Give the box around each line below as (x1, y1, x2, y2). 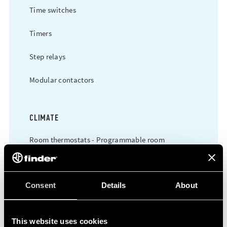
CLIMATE (29, 112, 59, 123)
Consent (25, 180, 56, 190)
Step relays (29, 52, 66, 61)
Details (101, 180, 126, 190)
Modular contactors (29, 75, 94, 85)
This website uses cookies (12, 216, 108, 225)
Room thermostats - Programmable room (29, 135, 165, 144)
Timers (29, 28, 52, 38)
